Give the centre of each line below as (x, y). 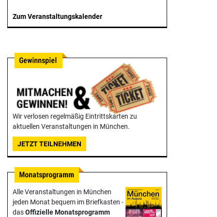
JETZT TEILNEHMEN (49, 144)
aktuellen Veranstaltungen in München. (71, 127)
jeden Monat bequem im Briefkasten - (68, 202)
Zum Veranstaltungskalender (57, 17)
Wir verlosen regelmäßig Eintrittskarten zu (75, 116)
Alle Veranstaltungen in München (62, 192)
